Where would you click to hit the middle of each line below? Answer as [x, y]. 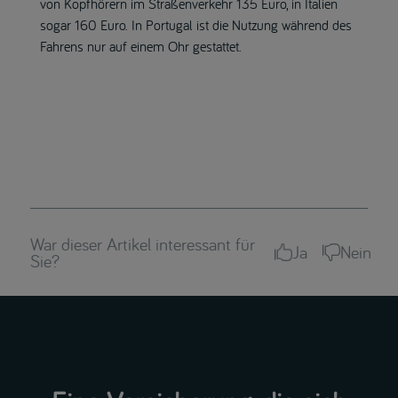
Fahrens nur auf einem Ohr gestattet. [140, 46]
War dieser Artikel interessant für [142, 243]
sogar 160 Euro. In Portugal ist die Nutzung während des [195, 24]
